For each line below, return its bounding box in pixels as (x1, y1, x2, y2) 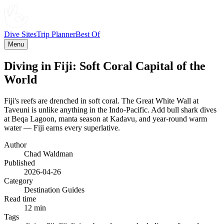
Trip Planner (36, 30, 75, 38)
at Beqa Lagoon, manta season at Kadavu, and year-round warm (4, 114, 207, 123)
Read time (4, 194, 36, 203)
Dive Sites (4, 30, 36, 38)
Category (4, 176, 33, 185)
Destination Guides (24, 185, 84, 194)
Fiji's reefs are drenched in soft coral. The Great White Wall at (4, 96, 198, 105)
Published (4, 158, 35, 167)
